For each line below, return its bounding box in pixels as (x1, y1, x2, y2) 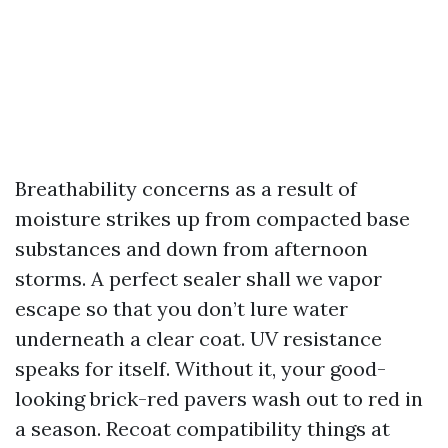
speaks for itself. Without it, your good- (15, 356, 386, 381)
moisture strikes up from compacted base (15, 206, 410, 231)
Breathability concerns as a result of (15, 176, 357, 201)
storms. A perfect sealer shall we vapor (15, 266, 382, 291)
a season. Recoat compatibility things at (15, 416, 390, 441)
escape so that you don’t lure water (15, 296, 348, 321)
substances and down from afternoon (15, 236, 368, 261)
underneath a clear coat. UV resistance (15, 326, 382, 351)
